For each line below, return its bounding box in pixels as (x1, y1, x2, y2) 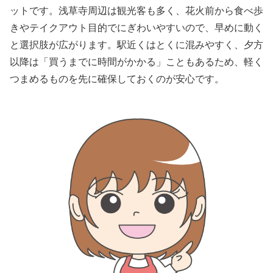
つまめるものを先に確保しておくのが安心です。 (10, 72, 224, 85)
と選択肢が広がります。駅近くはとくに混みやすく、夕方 (10, 38, 263, 51)
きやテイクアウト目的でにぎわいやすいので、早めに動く (10, 21, 263, 34)
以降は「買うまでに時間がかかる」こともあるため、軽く (10, 55, 263, 68)
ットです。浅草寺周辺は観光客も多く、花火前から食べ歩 (10, 4, 263, 16)
